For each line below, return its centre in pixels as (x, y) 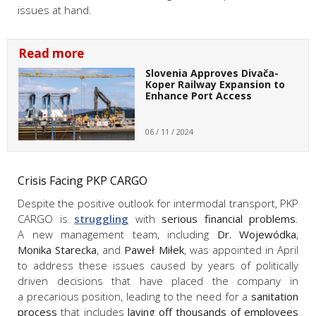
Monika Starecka (57, 249)
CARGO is (46, 218)
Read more (51, 54)
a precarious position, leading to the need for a (134, 296)
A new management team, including (117, 234)
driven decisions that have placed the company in (158, 280)
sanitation (275, 296)
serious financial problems (229, 218)
